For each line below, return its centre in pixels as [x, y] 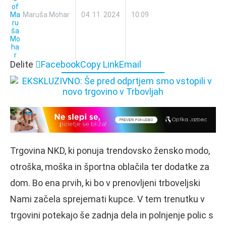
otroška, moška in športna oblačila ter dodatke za [110, 166]
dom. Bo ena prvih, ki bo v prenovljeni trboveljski [105, 183]
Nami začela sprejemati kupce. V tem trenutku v [107, 199]
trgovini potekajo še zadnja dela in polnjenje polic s [112, 215]
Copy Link [100, 65]
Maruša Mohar [46, 15]
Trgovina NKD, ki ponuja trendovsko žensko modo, [110, 150]
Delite [22, 65]
